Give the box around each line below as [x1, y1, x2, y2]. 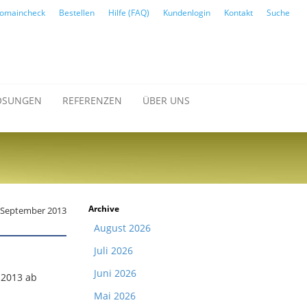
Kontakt [224, 7, 253, 19]
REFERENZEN [62, 94, 122, 107]
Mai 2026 [94, 289, 136, 302]
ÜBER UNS [143, 94, 190, 107]
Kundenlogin [163, 7, 210, 19]
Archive [88, 203, 119, 214]
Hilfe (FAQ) [108, 7, 149, 19]
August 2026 [94, 221, 151, 234]
